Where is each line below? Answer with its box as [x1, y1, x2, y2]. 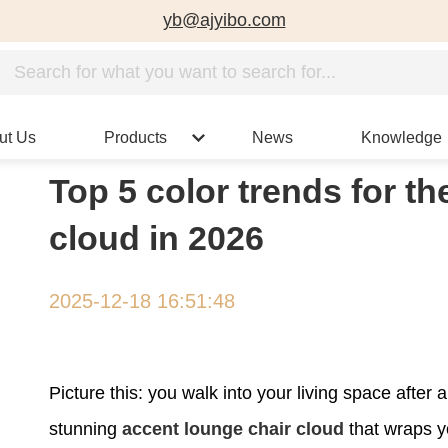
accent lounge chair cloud [122, 418, 344, 439]
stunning [49, 418, 122, 439]
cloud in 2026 [49, 218, 264, 257]
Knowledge [361, 129, 443, 146]
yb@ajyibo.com [162, 10, 286, 30]
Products [103, 129, 167, 146]
